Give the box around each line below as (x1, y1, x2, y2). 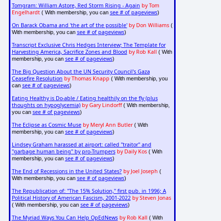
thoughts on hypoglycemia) (11, 102, 80, 109)
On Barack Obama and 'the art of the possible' (11, 22, 127, 29)
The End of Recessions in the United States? (11, 168, 122, 175)
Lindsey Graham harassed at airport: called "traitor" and (11, 141, 151, 148)
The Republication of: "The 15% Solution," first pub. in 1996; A (11, 187, 166, 195)
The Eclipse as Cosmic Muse (11, 121, 81, 129)
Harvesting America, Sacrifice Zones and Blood (11, 48, 127, 56)
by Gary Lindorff (81, 102, 122, 109)
